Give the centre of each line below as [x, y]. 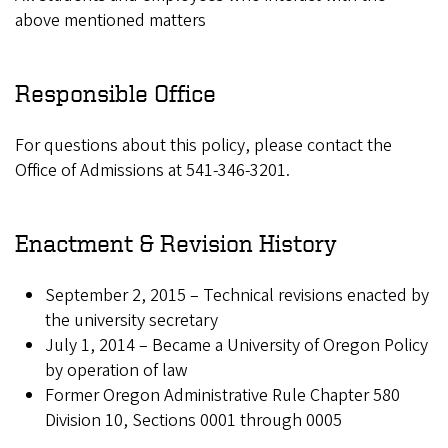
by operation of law [116, 371]
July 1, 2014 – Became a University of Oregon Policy [236, 346]
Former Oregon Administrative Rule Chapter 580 [222, 396]
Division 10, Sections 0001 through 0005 [193, 421]
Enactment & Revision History [176, 243]
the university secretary [131, 321]
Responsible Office [115, 93]
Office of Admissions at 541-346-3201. [152, 171]
